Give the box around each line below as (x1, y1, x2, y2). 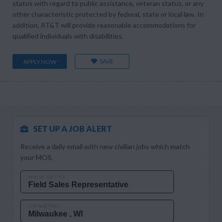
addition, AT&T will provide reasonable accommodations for (12, 21, 196, 29)
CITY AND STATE (28, 204, 59, 209)
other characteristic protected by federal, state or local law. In (12, 10, 204, 18)
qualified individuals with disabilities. (12, 32, 123, 40)
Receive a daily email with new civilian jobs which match (20, 142, 190, 151)
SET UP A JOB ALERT (33, 124, 112, 133)
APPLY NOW (23, 58, 56, 65)
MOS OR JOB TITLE (28, 174, 65, 179)
